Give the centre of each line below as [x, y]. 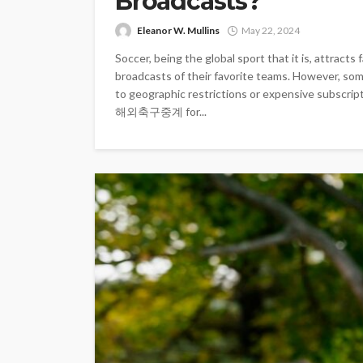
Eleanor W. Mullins [178, 30]
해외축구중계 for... [161, 111]
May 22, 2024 [271, 30]
